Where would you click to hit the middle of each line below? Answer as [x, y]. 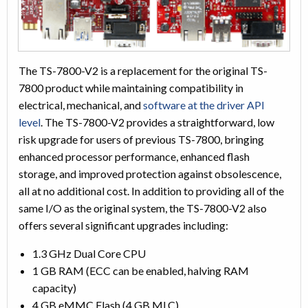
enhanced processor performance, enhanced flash [134, 156]
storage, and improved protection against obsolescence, [150, 173]
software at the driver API [204, 104]
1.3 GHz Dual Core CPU [89, 253]
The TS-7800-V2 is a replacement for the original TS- [143, 70]
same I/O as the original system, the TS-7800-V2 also [143, 208]
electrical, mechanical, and [81, 104]
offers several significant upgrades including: [123, 225]
